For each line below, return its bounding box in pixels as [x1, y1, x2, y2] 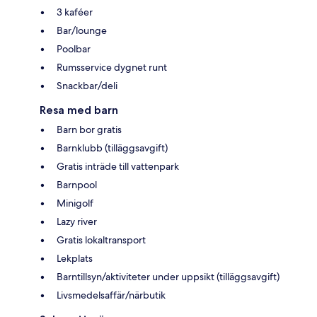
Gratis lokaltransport [57, 233, 146, 246]
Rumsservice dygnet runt [57, 60, 167, 74]
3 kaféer [57, 5, 93, 18]
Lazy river [57, 214, 97, 228]
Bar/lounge [57, 23, 107, 37]
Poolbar [57, 42, 91, 55]
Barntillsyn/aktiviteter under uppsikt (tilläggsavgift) [57, 270, 279, 283]
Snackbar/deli [57, 79, 117, 92]
